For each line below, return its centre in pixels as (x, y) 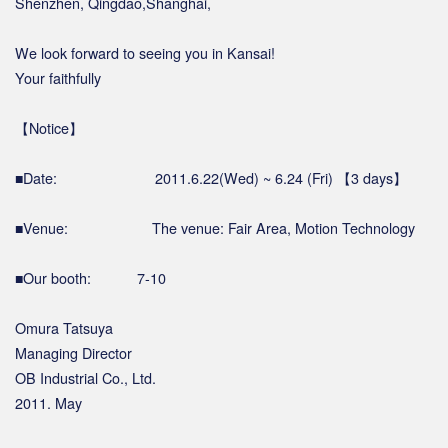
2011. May (48, 402)
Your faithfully (58, 77)
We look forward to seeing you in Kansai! (145, 52)
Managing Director (73, 352)
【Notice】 (49, 127)
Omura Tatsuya (64, 327)
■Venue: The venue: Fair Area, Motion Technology (215, 227)
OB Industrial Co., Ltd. (85, 377)
